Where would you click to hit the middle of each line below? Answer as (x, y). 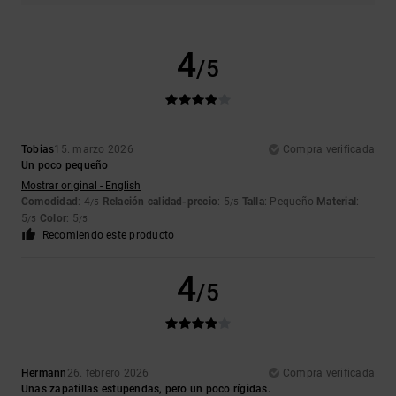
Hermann (44, 373)
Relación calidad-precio (160, 202)
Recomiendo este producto (108, 236)
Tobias (38, 150)
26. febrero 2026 (108, 373)
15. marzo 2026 (94, 150)
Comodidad (50, 202)
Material (337, 202)
